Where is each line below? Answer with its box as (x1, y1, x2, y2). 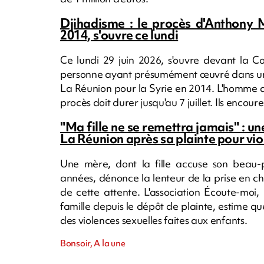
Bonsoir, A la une (60, 237, 126, 249)
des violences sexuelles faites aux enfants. (60, 213, 247, 227)
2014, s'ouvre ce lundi (60, 26, 179, 44)
